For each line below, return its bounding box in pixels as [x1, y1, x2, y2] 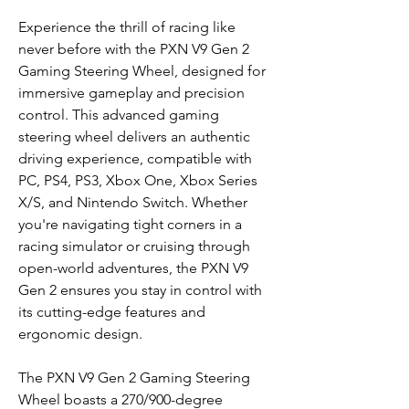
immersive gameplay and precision [18, 84, 245, 102]
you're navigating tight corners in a [18, 215, 242, 234]
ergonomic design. [18, 325, 142, 343]
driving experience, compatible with [18, 150, 252, 168]
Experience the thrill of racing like [18, 18, 236, 37]
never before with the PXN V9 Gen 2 [18, 40, 249, 58]
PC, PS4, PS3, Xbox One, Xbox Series [18, 172, 257, 190]
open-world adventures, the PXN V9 [18, 259, 248, 278]
